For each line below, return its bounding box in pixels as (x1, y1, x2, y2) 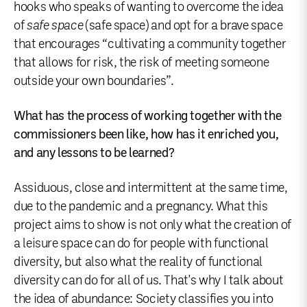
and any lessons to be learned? (14, 145, 175, 160)
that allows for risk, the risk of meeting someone (14, 55, 269, 69)
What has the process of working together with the (14, 108, 282, 123)
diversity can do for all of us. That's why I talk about (14, 273, 284, 287)
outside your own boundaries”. (14, 73, 174, 88)
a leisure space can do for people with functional (14, 236, 269, 250)
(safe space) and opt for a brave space (85, 18, 283, 32)
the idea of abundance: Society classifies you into (14, 291, 274, 306)
